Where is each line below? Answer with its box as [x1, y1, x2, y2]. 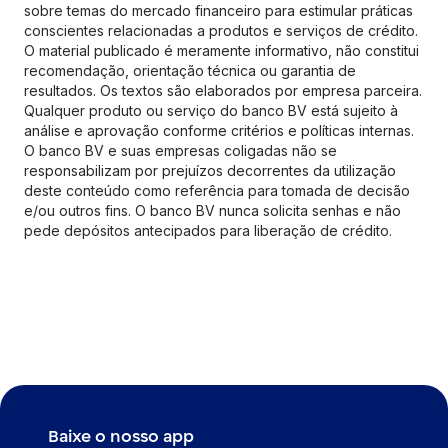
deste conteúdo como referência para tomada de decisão [24, 182, 410, 200]
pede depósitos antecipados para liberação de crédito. [24, 222, 392, 240]
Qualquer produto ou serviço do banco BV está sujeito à [24, 102, 398, 120]
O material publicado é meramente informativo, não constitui [24, 42, 419, 60]
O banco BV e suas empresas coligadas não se [24, 142, 337, 160]
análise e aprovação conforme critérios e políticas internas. [24, 122, 414, 140]
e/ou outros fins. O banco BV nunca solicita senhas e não [24, 202, 401, 220]
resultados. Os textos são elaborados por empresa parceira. [24, 82, 422, 100]
